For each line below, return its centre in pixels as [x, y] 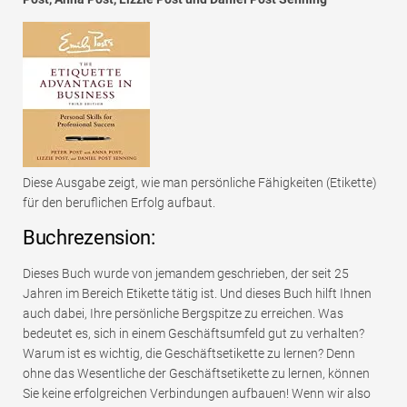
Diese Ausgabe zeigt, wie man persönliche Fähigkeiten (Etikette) [200, 183]
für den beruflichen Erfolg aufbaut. [119, 203]
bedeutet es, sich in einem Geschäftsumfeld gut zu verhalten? [194, 334]
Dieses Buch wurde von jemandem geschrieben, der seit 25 [186, 274]
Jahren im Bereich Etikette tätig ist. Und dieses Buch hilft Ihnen [197, 294]
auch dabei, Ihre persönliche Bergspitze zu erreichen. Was [183, 314]
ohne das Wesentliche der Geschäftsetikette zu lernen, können [196, 374]
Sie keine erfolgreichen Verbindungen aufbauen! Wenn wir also [197, 394]
